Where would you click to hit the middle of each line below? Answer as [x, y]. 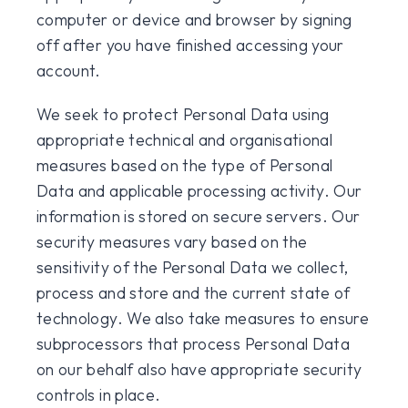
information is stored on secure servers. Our [199, 216]
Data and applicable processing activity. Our [199, 191]
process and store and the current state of [194, 293]
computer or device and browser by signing [194, 20]
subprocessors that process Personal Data [194, 344]
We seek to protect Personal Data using [183, 114]
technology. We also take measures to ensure [203, 318]
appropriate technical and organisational [185, 140]
